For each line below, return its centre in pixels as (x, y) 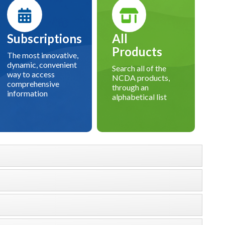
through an (131, 87)
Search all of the (139, 68)
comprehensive (33, 84)
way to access (31, 74)
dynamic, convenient (42, 65)
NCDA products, (141, 78)
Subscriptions (45, 39)
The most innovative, (43, 55)
